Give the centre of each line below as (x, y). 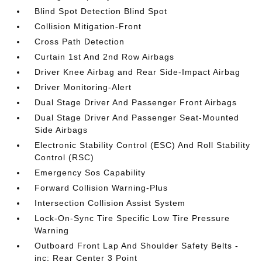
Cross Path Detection (80, 42)
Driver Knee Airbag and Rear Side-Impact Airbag (138, 72)
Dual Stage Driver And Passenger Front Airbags (136, 102)
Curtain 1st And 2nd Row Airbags (105, 57)
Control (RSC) (65, 157)
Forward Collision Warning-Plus (101, 188)
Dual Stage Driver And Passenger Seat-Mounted (137, 118)
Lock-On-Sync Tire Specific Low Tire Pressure (132, 218)
